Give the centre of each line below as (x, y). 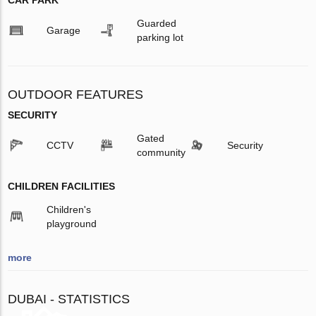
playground (72, 224)
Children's (69, 210)
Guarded (156, 24)
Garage (64, 31)
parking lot (160, 38)
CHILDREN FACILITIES (62, 187)
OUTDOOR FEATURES (76, 95)
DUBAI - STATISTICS (69, 299)
